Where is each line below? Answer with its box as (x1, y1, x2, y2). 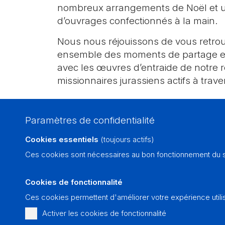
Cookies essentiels (25, 135, 98, 144)
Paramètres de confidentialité (25, 115, 155, 126)
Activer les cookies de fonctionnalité (42, 208, 166, 218)
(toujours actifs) (98, 135, 154, 144)
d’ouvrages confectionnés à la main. (57, 15, 218, 27)
